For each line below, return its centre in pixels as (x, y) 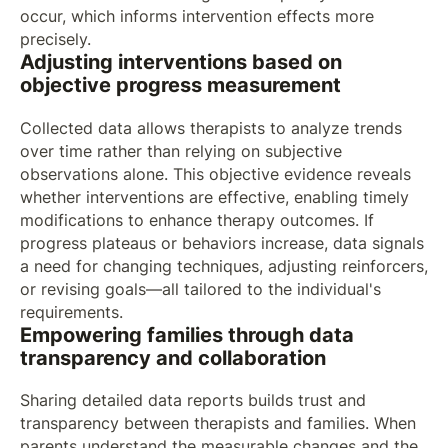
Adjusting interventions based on (180, 62)
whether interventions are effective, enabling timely (214, 197)
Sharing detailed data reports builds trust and (192, 401)
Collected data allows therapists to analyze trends (210, 128)
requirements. (71, 312)
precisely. (55, 40)
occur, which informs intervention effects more (196, 17)
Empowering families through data (186, 334)
